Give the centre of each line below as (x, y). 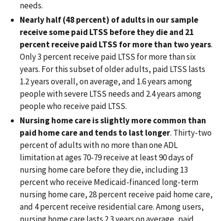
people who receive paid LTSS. (73, 106)
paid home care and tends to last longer (95, 133)
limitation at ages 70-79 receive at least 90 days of (107, 158)
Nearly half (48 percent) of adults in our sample (109, 20)
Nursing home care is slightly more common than (113, 121)
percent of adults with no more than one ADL (99, 145)
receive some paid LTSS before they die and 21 (107, 32)
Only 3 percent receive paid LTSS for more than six (108, 57)
